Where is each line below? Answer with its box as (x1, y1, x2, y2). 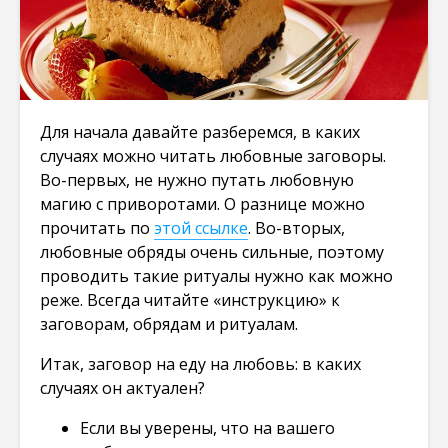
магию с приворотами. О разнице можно (40, 192, 365, 215)
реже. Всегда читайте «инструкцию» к (40, 288, 340, 311)
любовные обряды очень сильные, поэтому (40, 240, 384, 263)
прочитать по (40, 216, 154, 239)
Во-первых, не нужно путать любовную (40, 168, 354, 191)
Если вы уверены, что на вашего (80, 416, 335, 439)
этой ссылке (154, 216, 248, 239)
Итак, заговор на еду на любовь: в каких (40, 352, 361, 375)
